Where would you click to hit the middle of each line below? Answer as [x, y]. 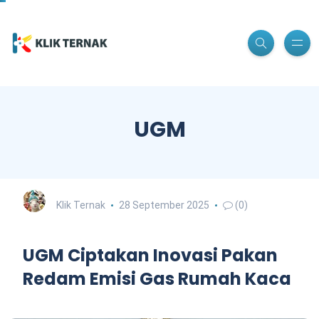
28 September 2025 [164, 205]
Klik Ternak [81, 205]
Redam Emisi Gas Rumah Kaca [157, 278]
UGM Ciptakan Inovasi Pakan [150, 255]
